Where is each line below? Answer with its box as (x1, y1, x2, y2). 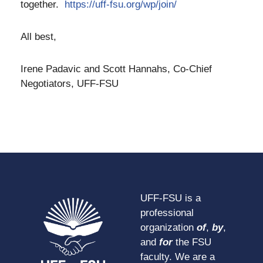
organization (140, 222, 197, 234)
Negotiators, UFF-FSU (21, 77, 122, 89)
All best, (21, 31, 59, 42)
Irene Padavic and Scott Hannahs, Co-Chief (21, 63, 212, 75)
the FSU (173, 237, 211, 248)
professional (140, 207, 194, 219)
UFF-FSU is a (140, 193, 201, 204)
